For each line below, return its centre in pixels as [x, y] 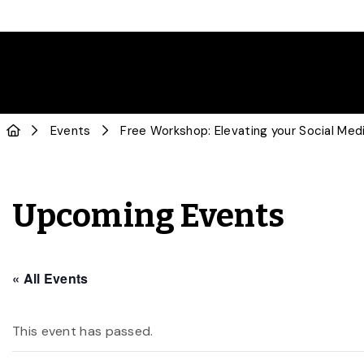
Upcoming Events [149, 216]
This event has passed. [83, 331]
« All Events [50, 278]
